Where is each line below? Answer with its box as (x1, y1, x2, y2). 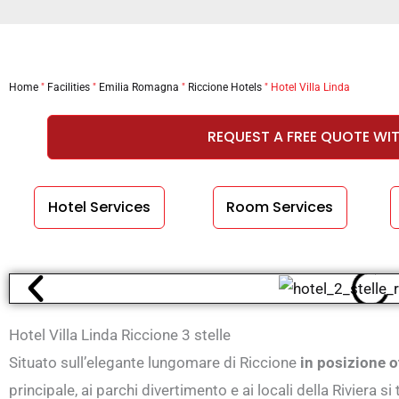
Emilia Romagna (99, 80, 179, 94)
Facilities (47, 80, 90, 94)
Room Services (226, 196, 334, 217)
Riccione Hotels (188, 80, 262, 94)
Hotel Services (47, 196, 151, 217)
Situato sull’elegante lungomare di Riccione (9, 354, 297, 372)
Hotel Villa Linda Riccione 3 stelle (9, 326, 231, 345)
